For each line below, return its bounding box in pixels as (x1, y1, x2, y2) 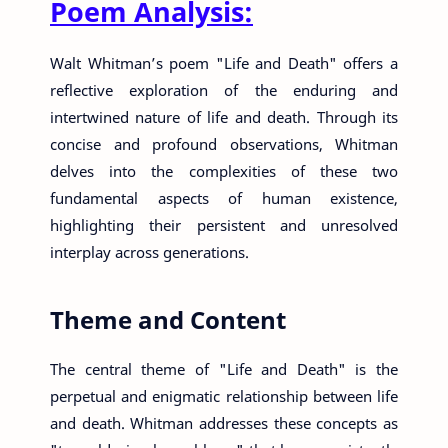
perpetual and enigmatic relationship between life (50, 386, 398, 406)
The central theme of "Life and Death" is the (50, 359, 398, 379)
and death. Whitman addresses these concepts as (50, 413, 398, 433)
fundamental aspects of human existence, (50, 188, 398, 208)
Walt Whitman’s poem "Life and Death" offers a (50, 53, 398, 73)
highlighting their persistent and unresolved (50, 215, 398, 235)
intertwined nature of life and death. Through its (50, 107, 398, 127)
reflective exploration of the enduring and (50, 80, 398, 100)
